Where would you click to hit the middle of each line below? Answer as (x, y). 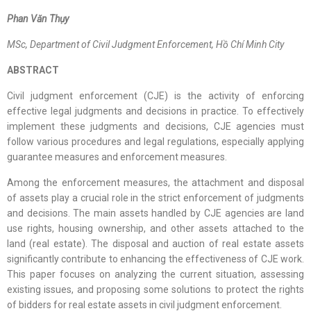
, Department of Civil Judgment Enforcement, (121, 45)
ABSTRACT (33, 70)
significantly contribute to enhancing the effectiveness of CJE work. (155, 259)
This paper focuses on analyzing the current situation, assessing (155, 275)
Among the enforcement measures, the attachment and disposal (155, 183)
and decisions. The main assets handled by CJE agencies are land (155, 213)
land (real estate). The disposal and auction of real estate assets (155, 244)
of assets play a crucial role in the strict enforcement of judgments (155, 198)
